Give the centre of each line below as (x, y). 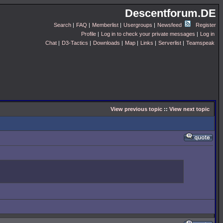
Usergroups (138, 25)
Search (62, 25)
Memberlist (105, 25)
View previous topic (136, 109)
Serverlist (170, 43)
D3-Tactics (75, 43)
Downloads (107, 43)
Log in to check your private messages (148, 34)
